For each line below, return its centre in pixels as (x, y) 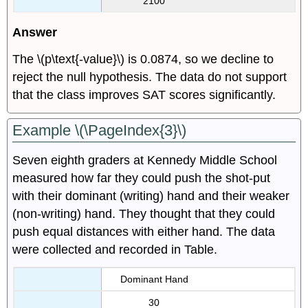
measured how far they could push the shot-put (142, 178)
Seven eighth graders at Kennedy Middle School (145, 160)
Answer (35, 33)
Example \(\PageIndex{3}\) (100, 130)
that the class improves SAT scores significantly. (144, 95)
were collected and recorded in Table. (115, 249)
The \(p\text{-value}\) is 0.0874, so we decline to (143, 59)
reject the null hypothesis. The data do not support (150, 77)
